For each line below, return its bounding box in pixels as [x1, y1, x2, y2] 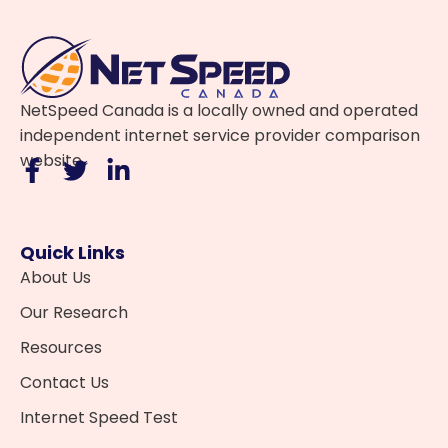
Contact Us [20, 371, 109, 394]
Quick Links [20, 240, 125, 265]
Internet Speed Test [20, 406, 178, 429]
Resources [20, 336, 102, 359]
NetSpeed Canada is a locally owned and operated [20, 99, 418, 122]
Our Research [20, 301, 128, 324]
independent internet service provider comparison [20, 124, 420, 147]
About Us [20, 266, 91, 289]
